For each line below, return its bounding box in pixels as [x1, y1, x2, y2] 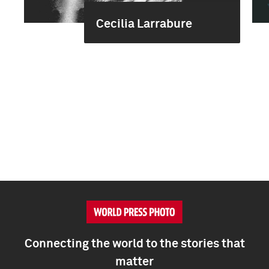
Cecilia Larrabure [96, 18, 193, 30]
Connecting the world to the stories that [24, 238, 245, 250]
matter [115, 256, 154, 268]
